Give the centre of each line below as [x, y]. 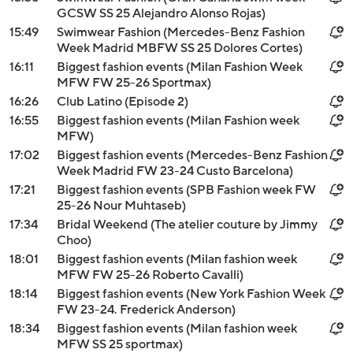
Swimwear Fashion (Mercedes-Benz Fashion [181, 32]
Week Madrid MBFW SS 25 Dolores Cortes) [180, 48]
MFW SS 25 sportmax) [120, 344]
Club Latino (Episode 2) [123, 102]
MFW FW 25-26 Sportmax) [134, 83]
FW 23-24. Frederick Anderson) [146, 310]
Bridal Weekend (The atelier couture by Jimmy [187, 225]
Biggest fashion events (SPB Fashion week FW [186, 190]
